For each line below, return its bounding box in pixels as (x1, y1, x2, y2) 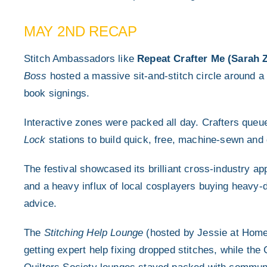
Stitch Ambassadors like (23, 52, 138, 64)
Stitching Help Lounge (44, 226, 144, 238)
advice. (23, 197, 57, 209)
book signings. (23, 87, 90, 99)
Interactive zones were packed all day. (23, 116, 202, 128)
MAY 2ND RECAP (23, 23, 137, 39)
